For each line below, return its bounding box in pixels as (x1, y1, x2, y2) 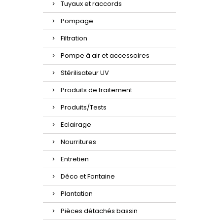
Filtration (61, 34, 87, 43)
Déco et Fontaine (61, 172, 115, 182)
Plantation (61, 189, 93, 199)
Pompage (61, 16, 93, 26)
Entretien (61, 154, 89, 164)
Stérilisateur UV (61, 68, 109, 78)
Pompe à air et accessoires (61, 51, 149, 61)
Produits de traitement (61, 85, 132, 95)
